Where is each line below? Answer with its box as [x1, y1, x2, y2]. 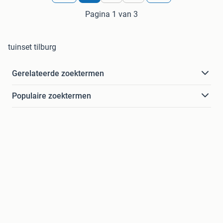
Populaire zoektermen [12, 91, 91, 101]
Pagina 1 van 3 [85, 9, 138, 19]
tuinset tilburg [8, 42, 56, 52]
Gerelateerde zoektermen [12, 68, 104, 78]
